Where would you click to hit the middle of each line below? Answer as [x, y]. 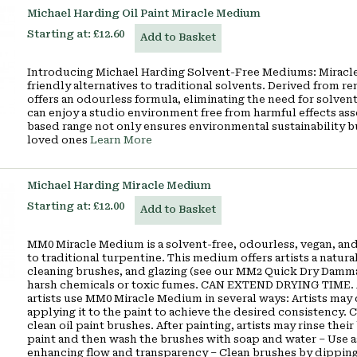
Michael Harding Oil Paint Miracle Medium [144, 13]
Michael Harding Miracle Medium [119, 185]
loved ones [59, 140]
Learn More [121, 140]
